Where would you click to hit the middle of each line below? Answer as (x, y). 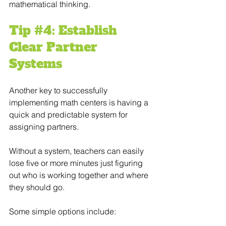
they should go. (37, 187)
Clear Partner (55, 47)
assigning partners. (44, 126)
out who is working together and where (80, 175)
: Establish (86, 30)
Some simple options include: (63, 211)
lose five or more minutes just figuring (77, 163)
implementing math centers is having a (80, 102)
